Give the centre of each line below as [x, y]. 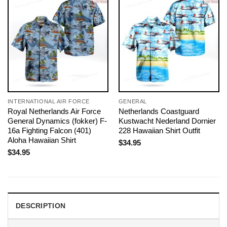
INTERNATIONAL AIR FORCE [48, 102]
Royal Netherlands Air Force [54, 111]
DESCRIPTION [41, 205]
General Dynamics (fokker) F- [57, 121]
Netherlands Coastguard [159, 111]
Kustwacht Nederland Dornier [167, 121]
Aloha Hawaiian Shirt [42, 140]
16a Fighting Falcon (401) [49, 131]
